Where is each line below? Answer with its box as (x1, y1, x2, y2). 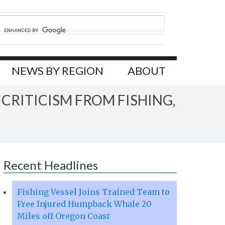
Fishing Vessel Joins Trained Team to (17, 187, 170, 197)
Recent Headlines (4, 158, 98, 173)
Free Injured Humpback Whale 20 (17, 199, 152, 209)
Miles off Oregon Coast (17, 211, 110, 221)
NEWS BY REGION (12, 64, 103, 78)
